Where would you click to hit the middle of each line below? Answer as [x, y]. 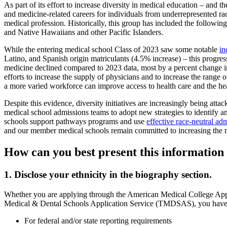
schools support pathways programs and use [75, 121]
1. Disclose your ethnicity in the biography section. [108, 174]
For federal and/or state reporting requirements [98, 220]
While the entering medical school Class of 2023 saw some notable [112, 49]
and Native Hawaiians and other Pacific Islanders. [85, 32]
